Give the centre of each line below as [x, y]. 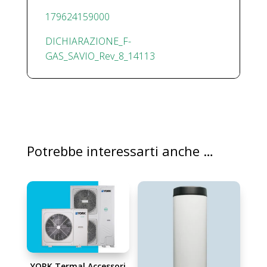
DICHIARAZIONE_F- [88, 41]
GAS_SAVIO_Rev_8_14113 [100, 56]
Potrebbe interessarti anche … [120, 151]
